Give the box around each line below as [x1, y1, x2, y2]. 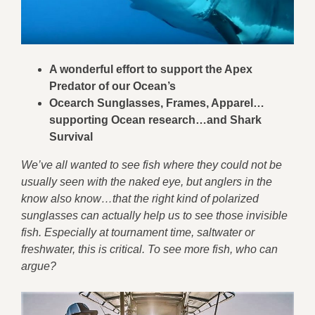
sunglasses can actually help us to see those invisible [21, 210, 288, 222]
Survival [49, 131, 93, 143]
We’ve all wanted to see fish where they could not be [21, 159, 282, 172]
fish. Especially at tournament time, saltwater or [21, 226, 255, 239]
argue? [21, 260, 56, 273]
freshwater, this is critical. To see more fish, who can [21, 243, 278, 256]
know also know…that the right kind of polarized [21, 193, 259, 205]
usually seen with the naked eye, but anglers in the [21, 176, 272, 188]
